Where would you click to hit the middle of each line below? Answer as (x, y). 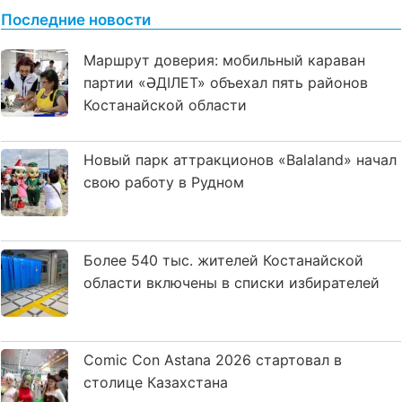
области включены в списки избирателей (232, 282)
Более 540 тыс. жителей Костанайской (223, 260)
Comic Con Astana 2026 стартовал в (213, 360)
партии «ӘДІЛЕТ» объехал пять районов (226, 82)
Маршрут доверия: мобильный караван (224, 60)
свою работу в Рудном (164, 183)
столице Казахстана (156, 383)
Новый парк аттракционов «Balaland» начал (240, 160)
